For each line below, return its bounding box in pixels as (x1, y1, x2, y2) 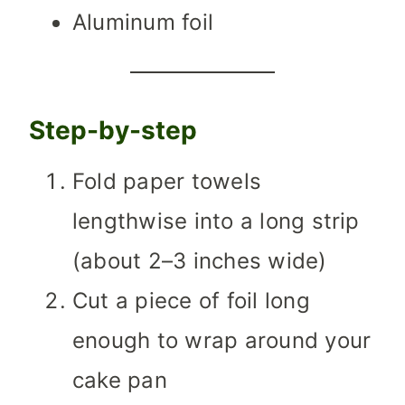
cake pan (72, 367, 167, 394)
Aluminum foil (72, 9, 214, 36)
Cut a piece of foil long (72, 287, 310, 315)
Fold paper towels (72, 168, 262, 195)
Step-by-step (29, 115, 198, 146)
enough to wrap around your (72, 327, 372, 354)
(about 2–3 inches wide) (72, 248, 327, 275)
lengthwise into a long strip (72, 208, 360, 235)
